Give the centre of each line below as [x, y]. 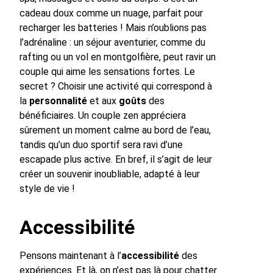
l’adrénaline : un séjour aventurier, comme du [112, 42]
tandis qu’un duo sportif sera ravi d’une [101, 144]
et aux [103, 101]
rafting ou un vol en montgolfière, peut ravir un [118, 57]
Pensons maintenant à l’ [70, 255]
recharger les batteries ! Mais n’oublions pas [113, 27]
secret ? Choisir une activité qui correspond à [116, 86]
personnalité [58, 101]
